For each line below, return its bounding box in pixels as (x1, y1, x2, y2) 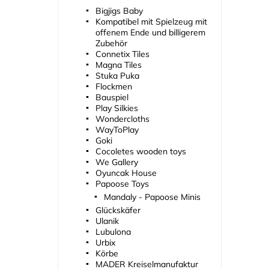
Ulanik (95, 216, 119, 227)
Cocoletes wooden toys (95, 146, 186, 157)
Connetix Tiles (95, 49, 150, 60)
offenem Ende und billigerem (95, 27, 205, 38)
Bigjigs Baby (95, 5, 143, 17)
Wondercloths (95, 113, 150, 125)
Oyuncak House (95, 168, 157, 179)
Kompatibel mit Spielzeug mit (95, 16, 207, 28)
